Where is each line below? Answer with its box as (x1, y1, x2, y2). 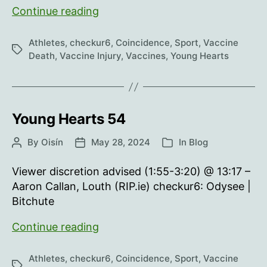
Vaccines (126, 50, 166, 61)
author (11, 150, 40, 162)
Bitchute (12, 195, 54, 207)
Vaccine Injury (60, 50, 121, 61)
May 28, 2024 (91, 136, 150, 148)
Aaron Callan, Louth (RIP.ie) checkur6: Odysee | (12, 180, 251, 193)
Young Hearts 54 (12, 110, 126, 128)
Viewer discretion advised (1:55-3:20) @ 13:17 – (12, 165, 250, 178)
